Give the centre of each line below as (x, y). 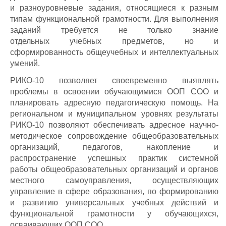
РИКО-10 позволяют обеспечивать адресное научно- (114, 125)
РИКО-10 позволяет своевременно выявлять (114, 80)
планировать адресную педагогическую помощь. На (114, 103)
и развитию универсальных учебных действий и (114, 203)
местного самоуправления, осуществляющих (114, 180)
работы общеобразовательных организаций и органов (114, 169)
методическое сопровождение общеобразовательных (114, 136)
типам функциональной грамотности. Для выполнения (114, 19)
